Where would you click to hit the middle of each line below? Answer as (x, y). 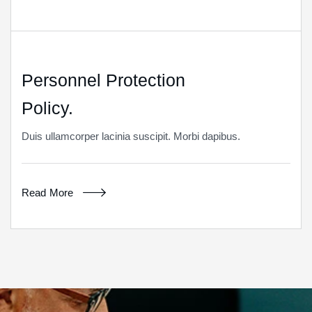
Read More (48, 193)
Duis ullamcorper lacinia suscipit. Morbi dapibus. (131, 136)
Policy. (47, 108)
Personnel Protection (103, 80)
